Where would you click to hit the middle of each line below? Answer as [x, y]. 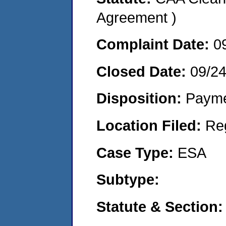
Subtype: [128, 180]
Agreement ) [136, 17]
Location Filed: [151, 125]
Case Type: [137, 152]
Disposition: [141, 98]
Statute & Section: [160, 206]
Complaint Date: [155, 44]
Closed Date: [143, 71]
